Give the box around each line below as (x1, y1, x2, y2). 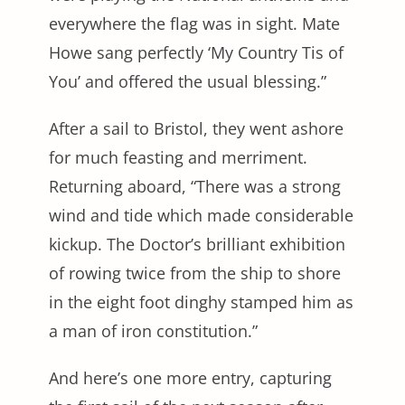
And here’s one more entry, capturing (49, 366, 332, 389)
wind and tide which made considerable (49, 203, 353, 226)
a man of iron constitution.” (49, 319, 258, 342)
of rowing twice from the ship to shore (49, 261, 341, 284)
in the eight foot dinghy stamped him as (49, 290, 353, 313)
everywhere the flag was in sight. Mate (49, 12, 340, 34)
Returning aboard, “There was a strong (49, 174, 341, 197)
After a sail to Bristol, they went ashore (49, 117, 344, 139)
